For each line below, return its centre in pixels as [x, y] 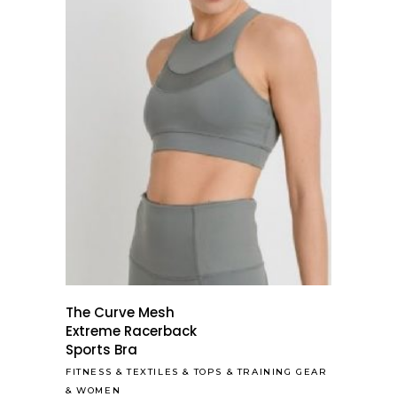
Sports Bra [103, 350]
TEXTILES [153, 372]
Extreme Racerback [131, 331]
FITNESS [89, 372]
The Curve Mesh [120, 313]
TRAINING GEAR [282, 372]
